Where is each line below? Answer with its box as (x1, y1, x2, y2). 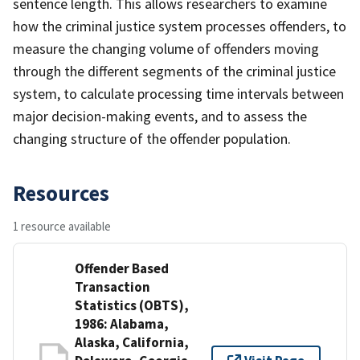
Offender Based (75, 259, 169, 277)
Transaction (75, 277, 150, 296)
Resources (13, 178, 109, 207)
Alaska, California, (75, 333, 189, 351)
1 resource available (13, 218, 111, 234)
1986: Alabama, (75, 314, 169, 333)
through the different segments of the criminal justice (13, 61, 336, 80)
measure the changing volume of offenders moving (13, 39, 319, 58)
